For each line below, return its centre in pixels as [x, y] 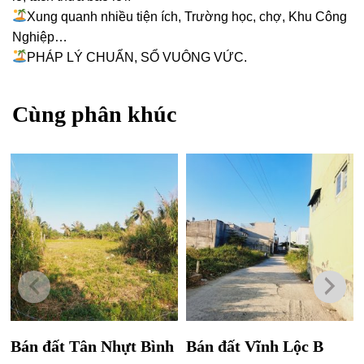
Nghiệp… [40, 37]
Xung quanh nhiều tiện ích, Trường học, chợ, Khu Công [187, 16]
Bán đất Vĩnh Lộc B [255, 347]
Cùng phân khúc [94, 114]
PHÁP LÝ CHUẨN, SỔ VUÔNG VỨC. [137, 57]
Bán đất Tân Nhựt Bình [92, 347]
